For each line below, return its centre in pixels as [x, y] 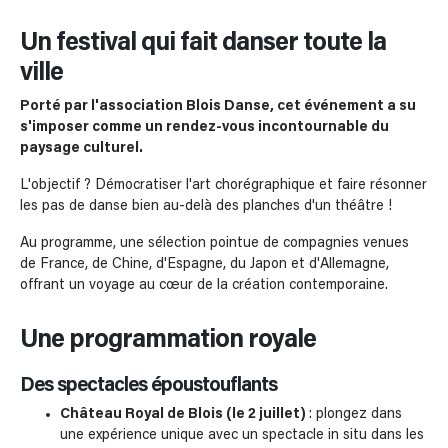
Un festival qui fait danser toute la [203, 43]
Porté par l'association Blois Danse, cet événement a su [218, 106]
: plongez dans [355, 414]
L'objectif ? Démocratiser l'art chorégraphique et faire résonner [223, 185]
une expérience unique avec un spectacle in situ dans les [242, 435]
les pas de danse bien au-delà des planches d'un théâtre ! [208, 206]
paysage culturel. [83, 148]
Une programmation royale [168, 340]
